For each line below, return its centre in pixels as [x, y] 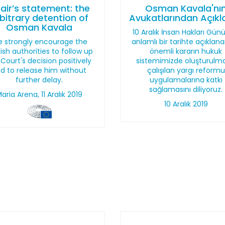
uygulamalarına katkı [186, 80]
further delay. [39, 80]
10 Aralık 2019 [186, 104]
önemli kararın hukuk [186, 51]
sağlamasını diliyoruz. [186, 89]
